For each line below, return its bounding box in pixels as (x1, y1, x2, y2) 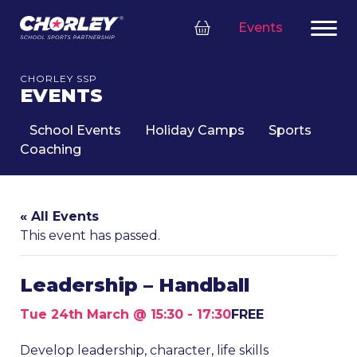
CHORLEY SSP (20, 73, 97, 84)
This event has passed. (20, 228, 160, 243)
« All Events (20, 209, 99, 224)
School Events (29, 123, 121, 138)
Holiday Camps (145, 123, 245, 138)
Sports (269, 123, 312, 138)
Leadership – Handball (20, 273, 249, 296)
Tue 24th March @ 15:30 (20, 307, 183, 322)
